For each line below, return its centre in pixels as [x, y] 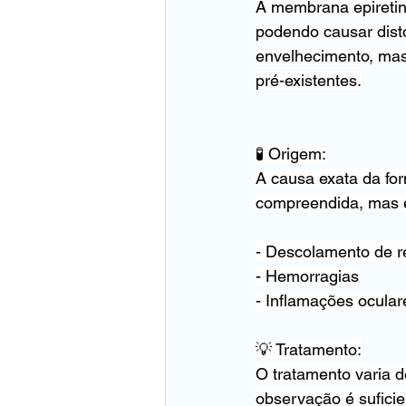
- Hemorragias [307, 276]
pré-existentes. [309, 80]
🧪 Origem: [291, 154]
